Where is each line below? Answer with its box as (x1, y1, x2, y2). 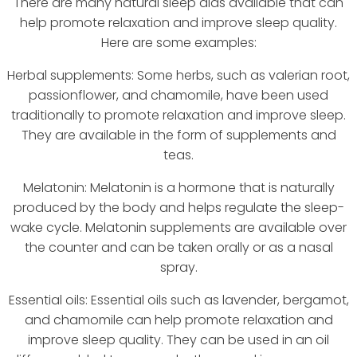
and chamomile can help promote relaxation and (24, 311, 333, 330)
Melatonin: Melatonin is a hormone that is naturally (22, 178, 335, 198)
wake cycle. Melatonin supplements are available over (10, 218, 347, 237)
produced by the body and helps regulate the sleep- (13, 198, 344, 218)
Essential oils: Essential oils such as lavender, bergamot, (8, 291, 349, 310)
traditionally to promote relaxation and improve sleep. (11, 106, 346, 125)
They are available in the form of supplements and (21, 126, 336, 145)
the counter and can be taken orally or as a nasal (24, 238, 333, 257)
